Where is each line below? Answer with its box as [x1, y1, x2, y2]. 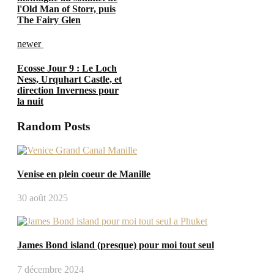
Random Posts [17, 119, 90, 133]
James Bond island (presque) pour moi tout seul [17, 240, 214, 251]
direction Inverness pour [17, 84, 119, 95]
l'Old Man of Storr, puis [17, 4, 116, 15]
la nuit [17, 95, 43, 106]
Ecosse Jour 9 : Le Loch [17, 62, 117, 73]
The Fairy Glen [17, 15, 81, 26]
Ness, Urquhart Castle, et [17, 73, 122, 84]
